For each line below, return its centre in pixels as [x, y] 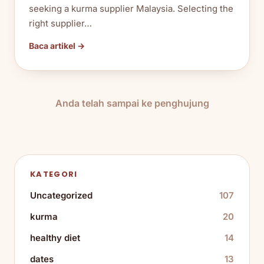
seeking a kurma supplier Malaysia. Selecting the [131, 8]
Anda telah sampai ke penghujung [132, 103]
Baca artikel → [57, 45]
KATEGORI [54, 174]
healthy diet [55, 237]
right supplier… [60, 23]
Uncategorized [61, 195]
